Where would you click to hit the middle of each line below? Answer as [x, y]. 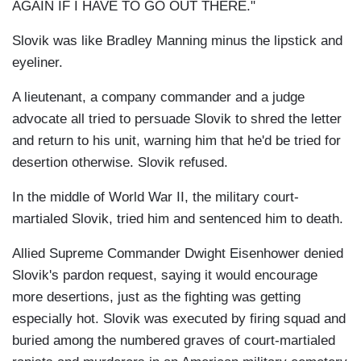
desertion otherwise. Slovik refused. [120, 163]
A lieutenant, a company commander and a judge [158, 98]
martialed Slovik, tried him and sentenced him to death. [178, 219]
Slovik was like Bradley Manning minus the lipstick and [177, 41]
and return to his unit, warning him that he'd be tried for [176, 141]
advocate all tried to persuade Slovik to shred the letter [177, 119]
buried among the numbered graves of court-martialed [174, 341]
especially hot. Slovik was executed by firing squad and [179, 319]
